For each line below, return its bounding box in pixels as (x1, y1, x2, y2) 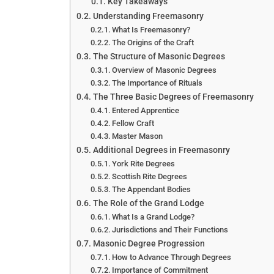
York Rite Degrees (112, 158, 176, 168)
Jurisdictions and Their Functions (112, 224, 229, 234)
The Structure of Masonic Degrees (92, 51, 225, 62)
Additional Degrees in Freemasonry (92, 144, 230, 155)
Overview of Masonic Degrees (112, 65, 217, 75)
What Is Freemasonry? (112, 24, 191, 34)
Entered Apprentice (112, 105, 180, 115)
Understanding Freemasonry (92, 10, 204, 21)
